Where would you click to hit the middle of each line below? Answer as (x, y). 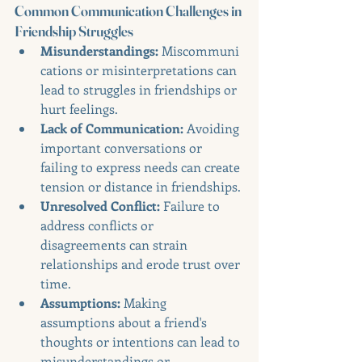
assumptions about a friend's (125, 322)
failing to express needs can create (142, 166)
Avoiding (213, 128)
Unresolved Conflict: (100, 205)
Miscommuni (199, 50)
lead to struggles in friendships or (140, 89)
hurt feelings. (79, 108)
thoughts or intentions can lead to (142, 341)
